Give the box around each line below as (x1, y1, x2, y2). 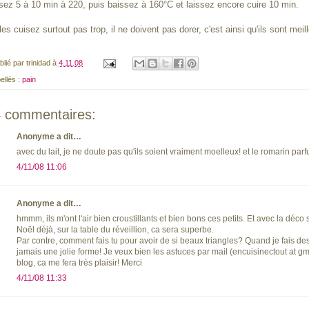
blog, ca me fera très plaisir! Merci (17, 258, 142, 268)
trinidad (26, 59, 50, 68)
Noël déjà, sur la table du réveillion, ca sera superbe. (17, 225, 214, 235)
